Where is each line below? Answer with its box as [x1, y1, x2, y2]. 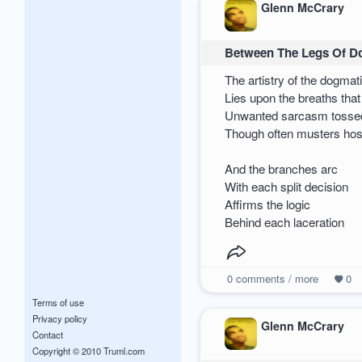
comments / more [232, 270, 318, 286]
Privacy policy [32, 312, 87, 326]
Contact [32, 328, 63, 342]
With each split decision [225, 177, 349, 195]
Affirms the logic [225, 195, 311, 213]
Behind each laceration [225, 213, 345, 230]
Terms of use [32, 296, 84, 309]
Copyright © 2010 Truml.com [32, 344, 145, 358]
